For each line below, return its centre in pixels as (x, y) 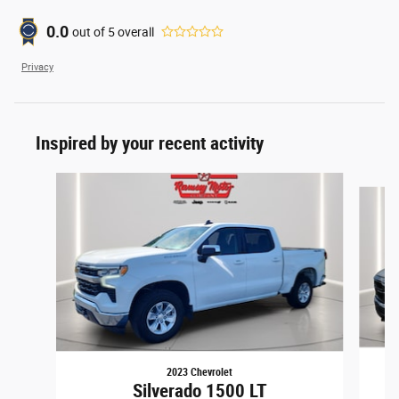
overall (134, 32)
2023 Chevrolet (199, 373)
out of (90, 32)
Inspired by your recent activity (150, 144)
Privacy (37, 68)
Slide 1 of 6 (43, 181)
